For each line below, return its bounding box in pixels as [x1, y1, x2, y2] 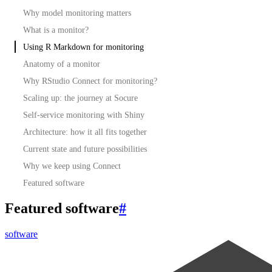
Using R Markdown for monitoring [23, 41, 144, 52]
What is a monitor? [23, 24, 89, 35]
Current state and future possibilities [23, 143, 147, 154]
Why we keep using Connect [23, 160, 121, 171]
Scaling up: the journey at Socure [23, 92, 138, 103]
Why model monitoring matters [23, 7, 131, 18]
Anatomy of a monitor [23, 58, 100, 69]
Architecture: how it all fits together [23, 126, 147, 137]
